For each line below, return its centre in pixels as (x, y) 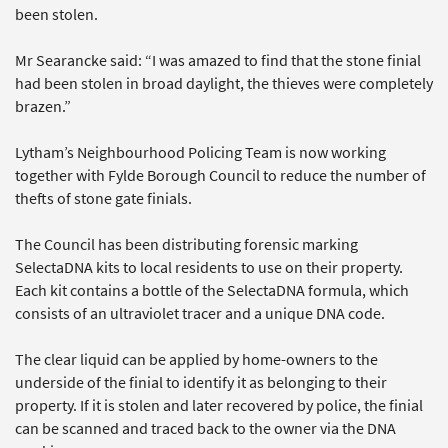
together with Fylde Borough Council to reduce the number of (220, 175)
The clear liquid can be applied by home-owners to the (196, 359)
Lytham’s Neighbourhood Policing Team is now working (200, 152)
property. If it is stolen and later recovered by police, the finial (219, 405)
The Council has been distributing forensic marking (186, 244)
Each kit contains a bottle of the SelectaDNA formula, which (212, 290)
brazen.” (43, 106)
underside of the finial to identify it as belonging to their (201, 382)
